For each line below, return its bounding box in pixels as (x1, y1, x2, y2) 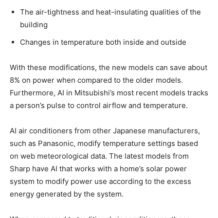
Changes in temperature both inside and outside (20, 37, 186, 47)
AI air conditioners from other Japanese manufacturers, (10, 126, 200, 135)
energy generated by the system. (10, 189, 124, 199)
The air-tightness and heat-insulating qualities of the (20, 7, 201, 17)
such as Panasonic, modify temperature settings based (10, 138, 198, 148)
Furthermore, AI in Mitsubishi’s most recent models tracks (10, 88, 208, 97)
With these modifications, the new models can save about (10, 62, 207, 72)
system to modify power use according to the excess (10, 176, 191, 186)
